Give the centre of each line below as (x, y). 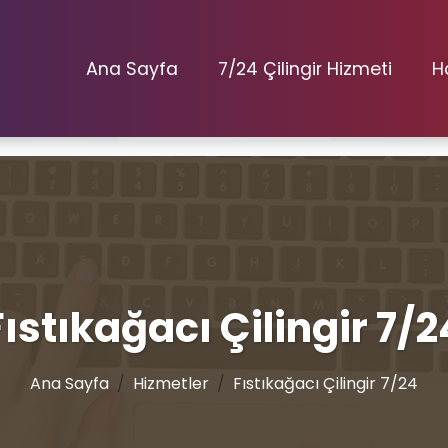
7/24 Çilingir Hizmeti (305, 68)
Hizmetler (171, 383)
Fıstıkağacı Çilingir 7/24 (325, 383)
